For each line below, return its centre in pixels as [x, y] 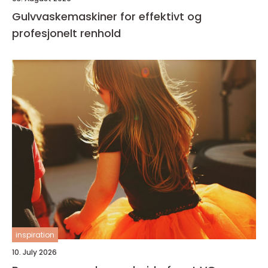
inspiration [35, 235]
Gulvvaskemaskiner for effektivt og [107, 16]
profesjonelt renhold [66, 33]
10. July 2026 [34, 252]
